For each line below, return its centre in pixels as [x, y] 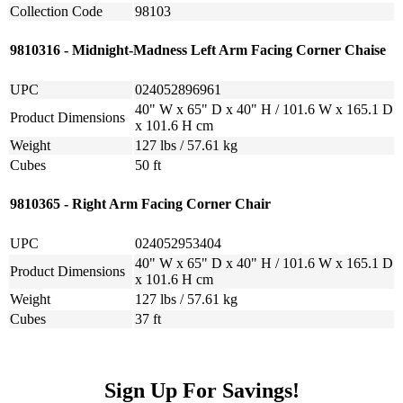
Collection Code [56, 12]
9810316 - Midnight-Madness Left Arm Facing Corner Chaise [198, 50]
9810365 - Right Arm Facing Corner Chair [140, 204]
